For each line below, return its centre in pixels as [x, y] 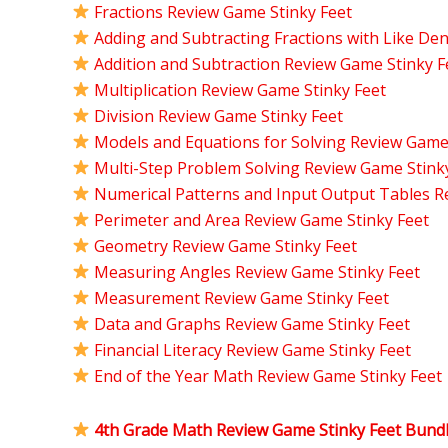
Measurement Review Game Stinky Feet [242, 297]
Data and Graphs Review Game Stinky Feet [252, 323]
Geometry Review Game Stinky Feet [226, 245]
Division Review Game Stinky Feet [219, 115]
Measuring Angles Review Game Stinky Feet [257, 271]
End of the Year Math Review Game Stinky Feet [268, 375]
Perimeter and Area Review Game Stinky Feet [262, 219]
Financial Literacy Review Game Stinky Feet [253, 349]
